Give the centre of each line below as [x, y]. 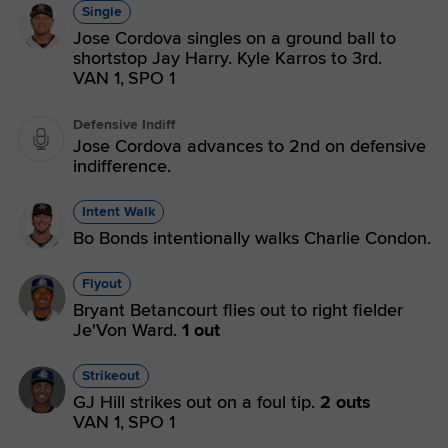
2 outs [345, 402]
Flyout [102, 283]
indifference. [122, 166]
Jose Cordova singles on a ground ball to [234, 38]
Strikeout [111, 375]
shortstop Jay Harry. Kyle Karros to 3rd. [227, 58]
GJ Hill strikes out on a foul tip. [196, 402]
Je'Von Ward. [127, 330]
